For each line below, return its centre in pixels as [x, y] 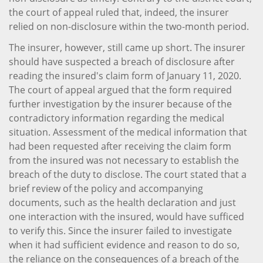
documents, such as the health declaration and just [122, 202]
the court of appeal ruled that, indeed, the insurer [119, 12]
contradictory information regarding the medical [117, 118]
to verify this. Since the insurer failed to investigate [120, 230]
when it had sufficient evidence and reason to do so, [124, 245]
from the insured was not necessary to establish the [124, 160]
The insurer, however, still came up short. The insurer [127, 47]
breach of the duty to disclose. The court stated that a [128, 174]
